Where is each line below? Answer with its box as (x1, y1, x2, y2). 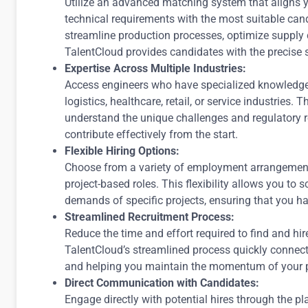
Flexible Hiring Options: (65, 144, 179, 157)
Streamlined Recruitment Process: (65, 210, 234, 223)
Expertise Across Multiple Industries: (65, 62, 246, 75)
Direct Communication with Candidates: (65, 276, 259, 289)
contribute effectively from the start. (65, 128, 238, 141)
